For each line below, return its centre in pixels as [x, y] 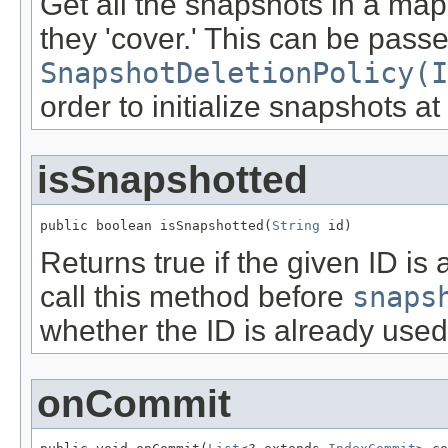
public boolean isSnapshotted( [156, 225]
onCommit [134, 403]
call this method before [196, 296]
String [296, 225]
